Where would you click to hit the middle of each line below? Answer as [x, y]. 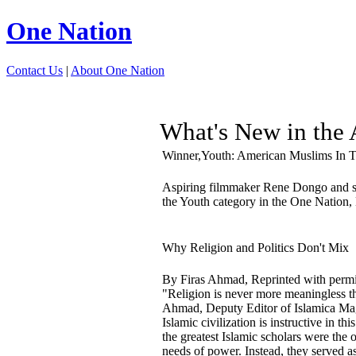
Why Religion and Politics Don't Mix [255, 247]
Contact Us [35, 70]
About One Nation [118, 70]
